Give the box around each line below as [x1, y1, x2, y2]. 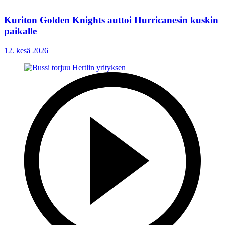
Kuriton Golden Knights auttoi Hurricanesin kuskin [4, 15, 218, 26]
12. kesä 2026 [4, 46, 48, 55]
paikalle [4, 26, 37, 37]
